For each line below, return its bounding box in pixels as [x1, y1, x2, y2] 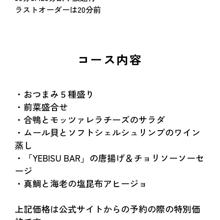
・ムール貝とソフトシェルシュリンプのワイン [15, 125, 200, 138]
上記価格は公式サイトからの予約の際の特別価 [15, 202, 200, 215]
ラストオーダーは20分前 [15, 3, 101, 15]
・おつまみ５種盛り [15, 87, 94, 100]
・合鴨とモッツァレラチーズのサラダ [15, 112, 165, 126]
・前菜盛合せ [15, 100, 68, 113]
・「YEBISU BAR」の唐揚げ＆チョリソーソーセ [15, 151, 204, 164]
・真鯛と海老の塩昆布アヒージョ [15, 176, 147, 190]
